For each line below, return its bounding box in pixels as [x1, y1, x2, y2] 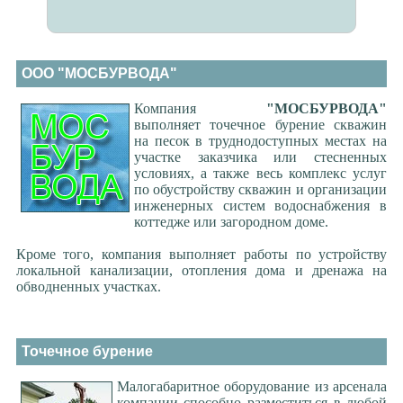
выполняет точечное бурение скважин [133, 117, 388, 132]
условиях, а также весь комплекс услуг [133, 166, 388, 181]
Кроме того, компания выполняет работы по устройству [15, 246, 388, 262]
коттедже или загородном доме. [133, 214, 328, 229]
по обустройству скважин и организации [133, 182, 388, 197]
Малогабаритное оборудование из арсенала [116, 379, 388, 394]
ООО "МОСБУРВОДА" [21, 66, 177, 81]
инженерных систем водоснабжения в [133, 198, 388, 213]
